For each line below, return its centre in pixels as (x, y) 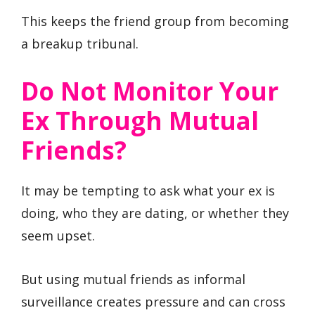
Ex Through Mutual (140, 120)
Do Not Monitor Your (150, 91)
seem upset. (58, 235)
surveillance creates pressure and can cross (153, 302)
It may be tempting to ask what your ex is (148, 190)
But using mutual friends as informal (133, 279)
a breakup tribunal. (80, 43)
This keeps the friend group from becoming (155, 21)
